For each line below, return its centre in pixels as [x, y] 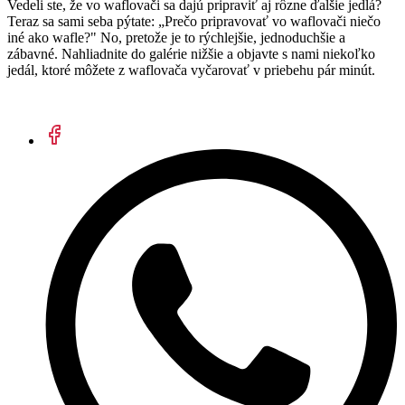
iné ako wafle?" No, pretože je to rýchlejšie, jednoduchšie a [176, 38]
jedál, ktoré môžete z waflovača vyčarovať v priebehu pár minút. [191, 71]
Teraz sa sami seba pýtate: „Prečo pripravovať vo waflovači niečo [194, 22]
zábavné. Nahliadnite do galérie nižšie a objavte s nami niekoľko [191, 54]
